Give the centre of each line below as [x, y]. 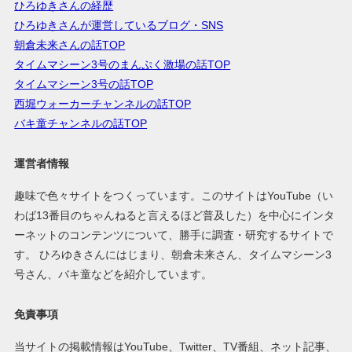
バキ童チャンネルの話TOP [81, 123]
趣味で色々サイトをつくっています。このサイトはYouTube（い [174, 195]
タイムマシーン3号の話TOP [84, 84]
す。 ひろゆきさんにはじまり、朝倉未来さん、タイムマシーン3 [173, 254]
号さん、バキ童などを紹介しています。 [114, 274]
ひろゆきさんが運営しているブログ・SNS [119, 25]
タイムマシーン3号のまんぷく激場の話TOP [123, 64]
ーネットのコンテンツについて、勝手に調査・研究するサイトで [174, 235]
